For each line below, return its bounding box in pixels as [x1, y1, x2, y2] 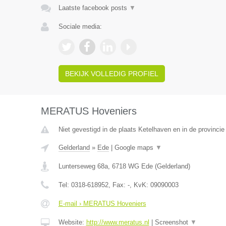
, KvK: [129, 181, 150, 189]
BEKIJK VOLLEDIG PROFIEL [65, 70, 158, 78]
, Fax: [108, 181, 128, 189]
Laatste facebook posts [58, 4, 129, 12]
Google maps [114, 144, 155, 151]
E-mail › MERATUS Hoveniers [58, 200, 146, 207]
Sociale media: [58, 23, 102, 30]
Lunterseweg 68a [58, 162, 108, 170]
